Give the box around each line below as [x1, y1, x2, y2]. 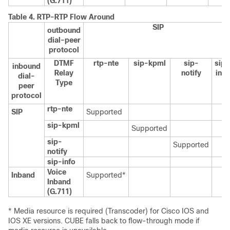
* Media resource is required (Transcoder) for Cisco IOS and [8, 207, 209, 215]
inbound [12, 62, 41, 70]
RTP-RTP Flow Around [37, 13, 114, 21]
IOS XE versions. [8, 217, 65, 225]
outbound [47, 26, 81, 34]
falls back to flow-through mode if [84, 217, 200, 225]
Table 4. [8, 13, 37, 21]
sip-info [47, 158, 75, 166]
